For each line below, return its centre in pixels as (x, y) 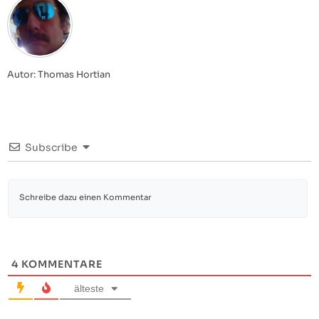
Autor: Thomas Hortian (59, 75)
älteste (89, 288)
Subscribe (51, 148)
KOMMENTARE (61, 264)
